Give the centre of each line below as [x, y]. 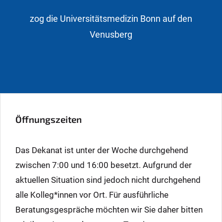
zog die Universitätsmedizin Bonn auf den [111, 18]
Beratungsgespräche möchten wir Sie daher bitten [109, 210]
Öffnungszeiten [49, 119]
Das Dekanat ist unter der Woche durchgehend [102, 150]
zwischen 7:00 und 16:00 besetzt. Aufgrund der [104, 165]
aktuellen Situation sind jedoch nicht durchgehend [108, 180]
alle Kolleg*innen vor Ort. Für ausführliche [92, 195]
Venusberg [111, 34]
